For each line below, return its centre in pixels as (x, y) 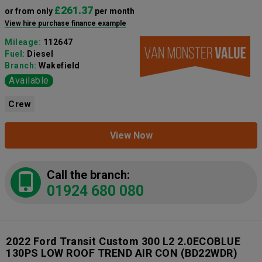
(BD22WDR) (208, 253)
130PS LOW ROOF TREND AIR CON (92, 253)
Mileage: (24, 42)
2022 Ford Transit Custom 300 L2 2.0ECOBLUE (123, 241)
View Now (131, 135)
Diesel (40, 54)
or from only (30, 11)
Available (29, 80)
